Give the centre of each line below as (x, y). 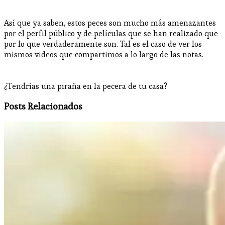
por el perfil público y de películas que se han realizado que (111, 33)
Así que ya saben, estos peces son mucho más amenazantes (110, 23)
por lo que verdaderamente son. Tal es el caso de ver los (103, 44)
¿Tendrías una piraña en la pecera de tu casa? (86, 86)
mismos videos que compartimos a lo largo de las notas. (104, 54)
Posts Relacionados (43, 106)
